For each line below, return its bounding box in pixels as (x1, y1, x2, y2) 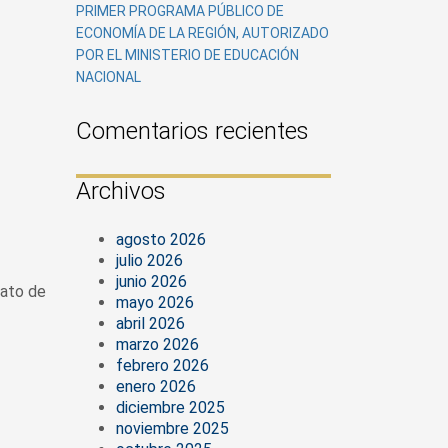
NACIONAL (76, 69, 141, 85)
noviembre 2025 (116, 419, 229, 438)
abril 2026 (116, 314, 185, 333)
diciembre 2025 (116, 398, 225, 417)
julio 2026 (116, 251, 183, 270)
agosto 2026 (116, 230, 206, 249)
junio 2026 (116, 272, 187, 291)
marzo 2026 (116, 335, 199, 354)
